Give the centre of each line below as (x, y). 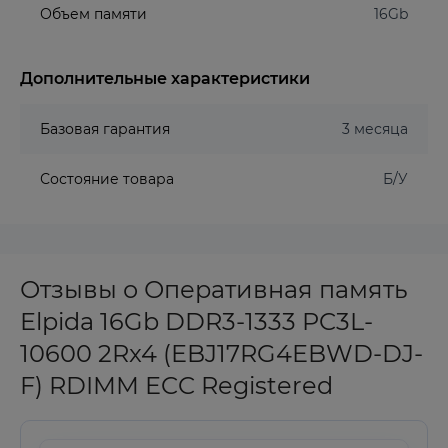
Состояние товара (107, 179)
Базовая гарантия (105, 129)
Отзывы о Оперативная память (214, 289)
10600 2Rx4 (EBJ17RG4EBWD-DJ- (221, 353)
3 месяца (375, 129)
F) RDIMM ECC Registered (176, 385)
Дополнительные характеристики (165, 78)
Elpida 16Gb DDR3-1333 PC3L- (196, 321)
